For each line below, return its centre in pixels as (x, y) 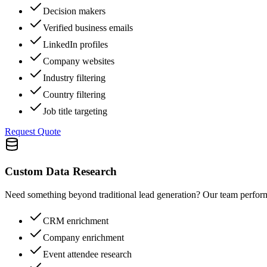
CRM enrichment (76, 221)
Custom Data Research (61, 171)
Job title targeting (75, 111)
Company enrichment (83, 237)
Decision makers (74, 11)
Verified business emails (88, 28)
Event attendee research (87, 254)
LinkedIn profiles (75, 45)
